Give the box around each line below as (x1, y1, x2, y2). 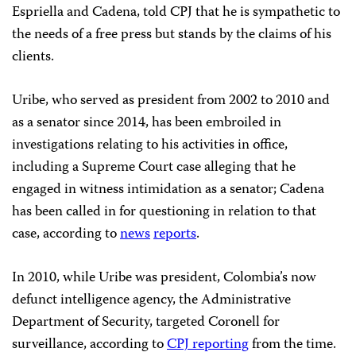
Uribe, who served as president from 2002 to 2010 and (12, 89, 330, 114)
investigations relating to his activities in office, (12, 133, 288, 158)
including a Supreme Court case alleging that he (12, 156, 296, 180)
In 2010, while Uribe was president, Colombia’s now (12, 266, 316, 291)
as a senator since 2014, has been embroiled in (12, 111, 281, 136)
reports (153, 222, 196, 247)
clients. (12, 45, 54, 70)
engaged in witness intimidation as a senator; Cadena (12, 178, 324, 203)
